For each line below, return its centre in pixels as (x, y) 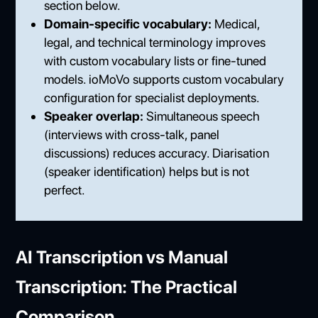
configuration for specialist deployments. (152, 97)
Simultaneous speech (202, 116)
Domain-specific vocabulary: (128, 23)
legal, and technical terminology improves (155, 42)
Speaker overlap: (94, 116)
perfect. (65, 190)
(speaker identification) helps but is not (147, 171)
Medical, (236, 23)
